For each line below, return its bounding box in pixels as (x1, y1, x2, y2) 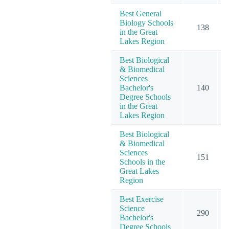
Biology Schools (120, 18, 173, 27)
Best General (120, 9, 162, 18)
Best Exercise (120, 194, 164, 203)
